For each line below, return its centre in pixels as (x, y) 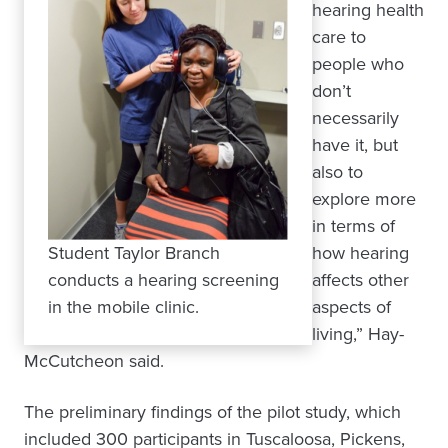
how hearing (360, 253)
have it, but (355, 145)
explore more (364, 199)
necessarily (355, 118)
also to (337, 172)
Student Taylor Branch (134, 253)
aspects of (351, 307)
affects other (360, 280)
